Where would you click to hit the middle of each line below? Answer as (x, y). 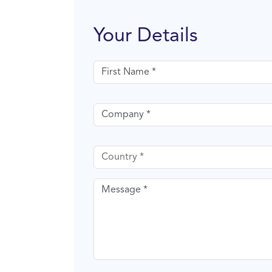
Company (114, 110)
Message (113, 185)
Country (111, 152)
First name (116, 67)
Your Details (146, 36)
